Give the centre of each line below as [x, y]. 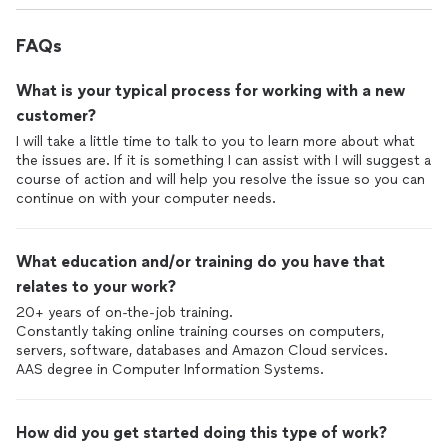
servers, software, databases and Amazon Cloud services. [202, 350]
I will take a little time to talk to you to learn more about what [215, 141]
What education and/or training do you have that [200, 261]
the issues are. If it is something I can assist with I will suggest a [223, 160]
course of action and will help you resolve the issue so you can [220, 179]
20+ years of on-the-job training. [124, 312]
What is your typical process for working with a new [210, 90]
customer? [56, 115]
